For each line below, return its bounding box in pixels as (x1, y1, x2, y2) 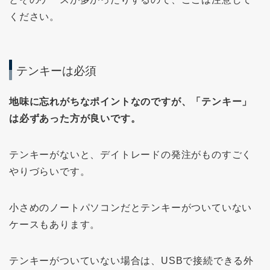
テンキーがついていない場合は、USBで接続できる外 (9, 255, 254, 266)
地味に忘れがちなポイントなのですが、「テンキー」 (9, 96, 253, 107)
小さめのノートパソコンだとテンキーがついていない (9, 202, 253, 213)
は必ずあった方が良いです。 (9, 113, 141, 124)
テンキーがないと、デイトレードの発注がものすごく (9, 149, 253, 160)
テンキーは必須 (16, 64, 96, 77)
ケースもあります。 (9, 219, 101, 230)
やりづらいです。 (9, 166, 90, 177)
